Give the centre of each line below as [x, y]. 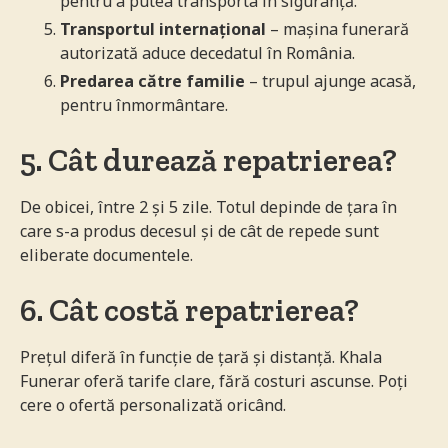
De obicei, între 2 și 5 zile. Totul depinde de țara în [208, 206]
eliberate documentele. [106, 254]
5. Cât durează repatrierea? [208, 159]
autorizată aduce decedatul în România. [207, 52]
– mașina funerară [337, 28]
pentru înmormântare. [144, 104]
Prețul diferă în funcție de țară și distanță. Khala [201, 356]
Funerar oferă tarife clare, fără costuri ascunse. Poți [214, 380]
